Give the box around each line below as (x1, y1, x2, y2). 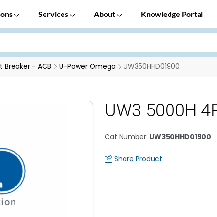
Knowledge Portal (141, 9, 203, 18)
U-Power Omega (59, 62, 116, 71)
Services (38, 9, 70, 18)
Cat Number (105, 132, 146, 141)
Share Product (114, 154, 162, 164)
